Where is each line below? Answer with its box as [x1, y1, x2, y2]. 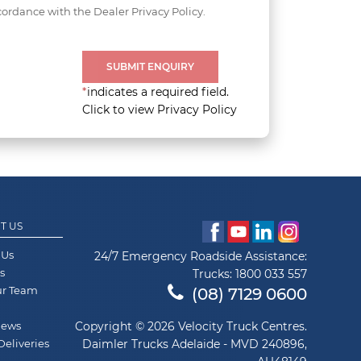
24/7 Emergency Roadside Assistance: [94, 248, 307, 263]
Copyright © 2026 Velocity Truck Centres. [75, 318, 307, 334]
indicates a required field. [87, 84, 229, 99]
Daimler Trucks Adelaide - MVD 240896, [82, 336, 307, 351]
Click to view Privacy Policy [82, 102, 237, 117]
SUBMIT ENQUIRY [106, 60, 194, 73]
